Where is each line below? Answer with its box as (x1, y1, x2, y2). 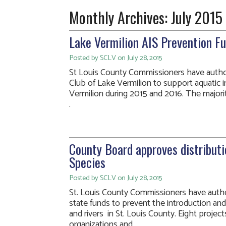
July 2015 (171, 6, 222, 29)
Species (69, 152, 105, 172)
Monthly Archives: (69, 6, 171, 29)
